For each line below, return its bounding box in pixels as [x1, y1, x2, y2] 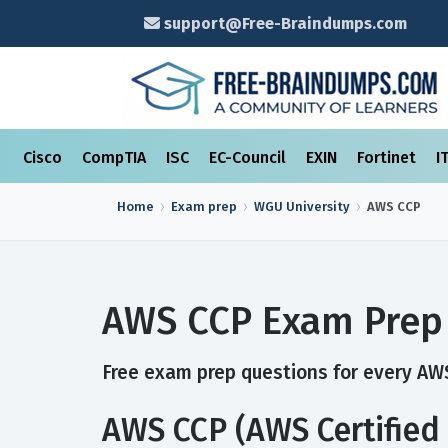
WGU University [254, 199, 350, 214]
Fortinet [357, 148, 420, 167]
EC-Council [209, 148, 290, 167]
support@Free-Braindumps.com [159, 14, 407, 33]
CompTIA [82, 148, 150, 167]
